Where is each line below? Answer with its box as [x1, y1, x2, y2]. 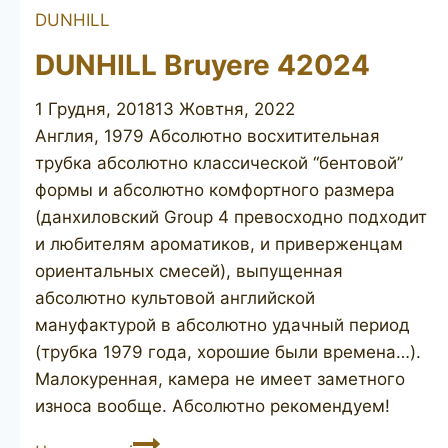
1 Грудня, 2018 [35, 99, 155, 120]
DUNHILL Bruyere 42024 [35, 48, 370, 83]
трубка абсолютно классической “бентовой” [35, 153, 403, 174]
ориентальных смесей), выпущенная [35, 261, 343, 282]
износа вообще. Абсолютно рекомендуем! [35, 396, 390, 417]
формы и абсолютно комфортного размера [35, 180, 395, 201]
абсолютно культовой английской [35, 288, 315, 309]
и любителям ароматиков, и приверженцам [35, 234, 403, 255]
